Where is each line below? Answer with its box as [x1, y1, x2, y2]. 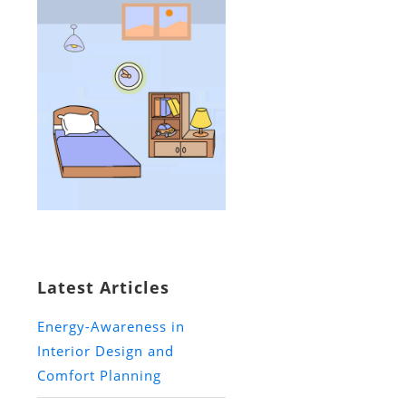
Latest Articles [36, 276, 169, 299]
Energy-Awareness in [36, 317, 185, 336]
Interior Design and [36, 342, 174, 361]
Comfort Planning [36, 366, 161, 385]
